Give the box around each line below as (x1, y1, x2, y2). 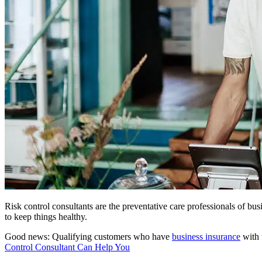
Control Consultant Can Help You (5, 242, 130, 252)
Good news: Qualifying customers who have (5, 231, 172, 242)
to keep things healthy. (5, 211, 87, 222)
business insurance (172, 231, 240, 242)
